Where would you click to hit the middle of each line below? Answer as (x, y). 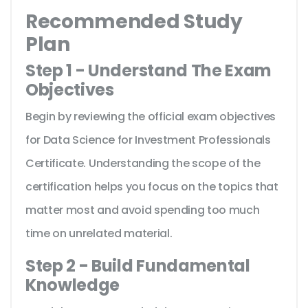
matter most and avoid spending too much (143, 210)
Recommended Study (134, 22)
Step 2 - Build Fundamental (138, 266)
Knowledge (73, 285)
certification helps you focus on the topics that (152, 187)
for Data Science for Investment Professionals (148, 140)
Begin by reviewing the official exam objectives (151, 117)
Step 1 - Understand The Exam (149, 71)
